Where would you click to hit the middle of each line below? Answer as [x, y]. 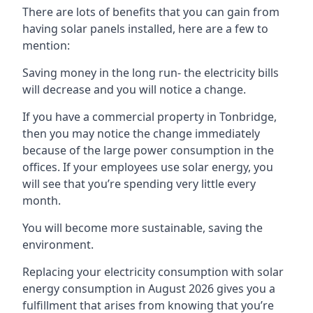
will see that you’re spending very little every [139, 183]
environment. [58, 244]
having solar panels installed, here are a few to [145, 28]
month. [42, 200]
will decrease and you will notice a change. [134, 89]
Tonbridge [247, 116]
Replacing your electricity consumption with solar [153, 271]
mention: [46, 45]
